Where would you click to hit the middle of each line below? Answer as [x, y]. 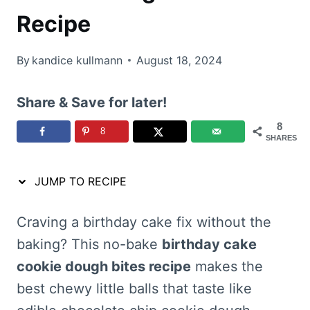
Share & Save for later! [92, 102]
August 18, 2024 [180, 60]
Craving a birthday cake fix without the [144, 222]
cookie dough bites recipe [104, 266]
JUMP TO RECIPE [79, 181]
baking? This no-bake [89, 244]
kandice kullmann [77, 60]
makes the [227, 266]
